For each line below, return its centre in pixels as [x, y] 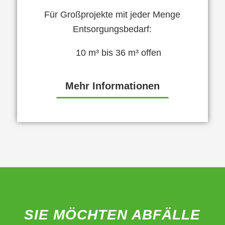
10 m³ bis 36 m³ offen [119, 53]
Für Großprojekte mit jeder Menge [113, 15]
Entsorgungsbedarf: [113, 29]
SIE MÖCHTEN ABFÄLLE [113, 215]
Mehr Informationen [112, 86]
